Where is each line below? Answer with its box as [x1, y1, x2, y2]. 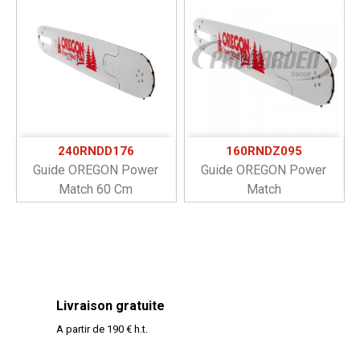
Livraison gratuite [56, 297, 165, 313]
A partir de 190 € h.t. [56, 322, 148, 335]
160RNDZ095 [225, 143, 302, 158]
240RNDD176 [57, 143, 134, 158]
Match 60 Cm [59, 181, 133, 197]
